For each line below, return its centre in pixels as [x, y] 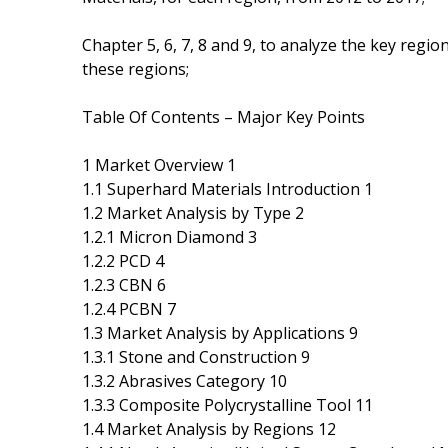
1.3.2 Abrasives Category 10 [184, 380]
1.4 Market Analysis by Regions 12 [209, 428]
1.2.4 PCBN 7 [129, 308]
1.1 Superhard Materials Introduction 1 [227, 188]
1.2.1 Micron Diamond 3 [169, 236]
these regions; [135, 68]
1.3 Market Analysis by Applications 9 [220, 332]
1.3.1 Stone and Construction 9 [196, 356]
